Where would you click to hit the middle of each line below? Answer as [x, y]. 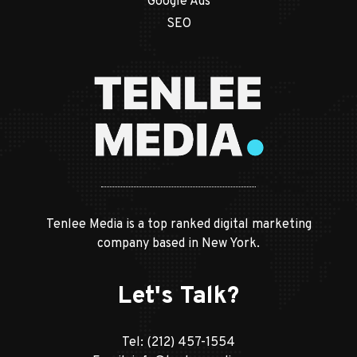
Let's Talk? [178, 296]
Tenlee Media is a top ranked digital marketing [178, 224]
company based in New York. [178, 243]
